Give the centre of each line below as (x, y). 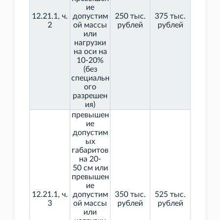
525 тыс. (170, 195)
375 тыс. (170, 16)
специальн (90, 78)
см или (96, 168)
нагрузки (90, 43)
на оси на (90, 52)
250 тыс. (130, 16)
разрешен (90, 96)
